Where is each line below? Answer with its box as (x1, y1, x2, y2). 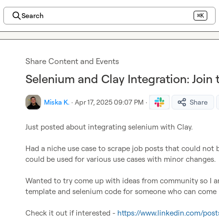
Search (21, 11, 44, 20)
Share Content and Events (25, 56, 119, 66)
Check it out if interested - (25, 208, 117, 218)
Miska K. (44, 98, 69, 106)
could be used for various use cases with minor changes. (25, 154, 216, 164)
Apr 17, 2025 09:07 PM (75, 98, 144, 106)
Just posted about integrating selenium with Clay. (25, 122, 193, 131)
